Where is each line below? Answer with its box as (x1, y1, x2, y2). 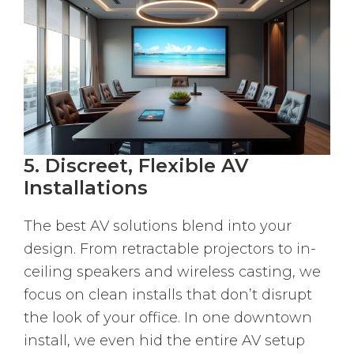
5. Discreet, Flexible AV (24, 154, 249, 177)
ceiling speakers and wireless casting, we (24, 263, 321, 281)
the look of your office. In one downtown (24, 309, 312, 326)
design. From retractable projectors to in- (24, 240, 316, 258)
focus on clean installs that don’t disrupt (24, 286, 312, 303)
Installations (24, 176, 148, 199)
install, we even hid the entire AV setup (24, 332, 305, 349)
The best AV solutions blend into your (24, 217, 292, 235)
